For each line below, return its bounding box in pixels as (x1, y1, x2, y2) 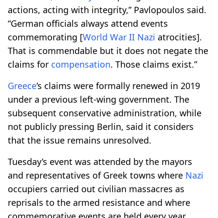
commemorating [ (8, 31, 83, 43)
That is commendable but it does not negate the (8, 44, 208, 56)
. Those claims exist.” (110, 58, 197, 70)
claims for (8, 58, 51, 70)
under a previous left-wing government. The (8, 93, 189, 105)
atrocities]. (155, 31, 202, 43)
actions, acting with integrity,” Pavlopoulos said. (8, 3, 206, 16)
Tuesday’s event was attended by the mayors (8, 155, 192, 167)
